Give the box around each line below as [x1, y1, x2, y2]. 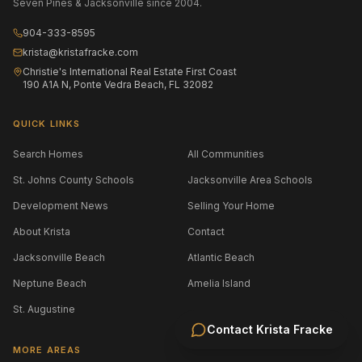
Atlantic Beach [187, 250, 255, 263]
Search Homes [13, 147, 83, 160]
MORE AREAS [13, 343, 81, 356]
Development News [13, 199, 108, 212]
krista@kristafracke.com [23, 45, 138, 58]
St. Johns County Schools [13, 173, 134, 186]
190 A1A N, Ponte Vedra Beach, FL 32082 [23, 78, 213, 90]
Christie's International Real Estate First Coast [23, 65, 237, 78]
